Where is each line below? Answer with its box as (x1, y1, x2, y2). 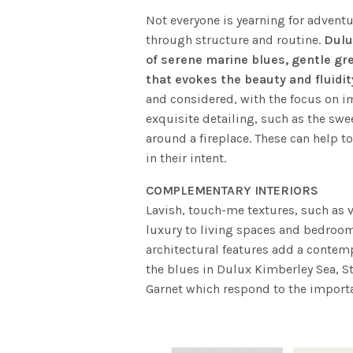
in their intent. (146, 150, 227, 166)
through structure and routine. (146, 32, 325, 48)
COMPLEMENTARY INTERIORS (146, 183, 319, 199)
